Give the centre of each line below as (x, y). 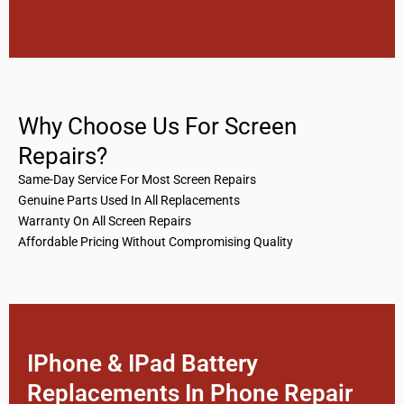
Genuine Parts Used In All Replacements (129, 201)
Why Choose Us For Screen (157, 127)
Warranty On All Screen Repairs (105, 221)
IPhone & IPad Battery (142, 364)
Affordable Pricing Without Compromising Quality (156, 242)
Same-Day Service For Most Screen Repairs (137, 180)
